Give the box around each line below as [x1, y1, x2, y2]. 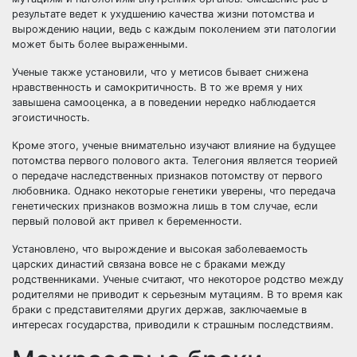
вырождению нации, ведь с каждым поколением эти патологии [12, 23, 336, 35]
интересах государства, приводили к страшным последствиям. [12, 319, 334, 331]
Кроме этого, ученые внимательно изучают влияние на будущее [12, 139, 335, 151]
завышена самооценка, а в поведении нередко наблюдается [12, 96, 316, 108]
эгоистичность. [12, 112, 90, 124]
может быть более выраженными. [12, 38, 188, 50]
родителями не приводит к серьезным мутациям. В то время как [12, 288, 343, 300]
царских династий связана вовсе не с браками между [12, 258, 285, 270]
